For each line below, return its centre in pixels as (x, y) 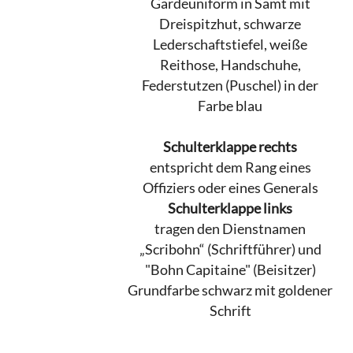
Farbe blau (230, 106)
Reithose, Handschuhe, (230, 65)
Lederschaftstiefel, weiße (230, 45)
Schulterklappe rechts (230, 147)
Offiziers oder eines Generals (230, 188)
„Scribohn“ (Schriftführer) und (230, 250)
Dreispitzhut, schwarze (230, 24)
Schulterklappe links (230, 209)
